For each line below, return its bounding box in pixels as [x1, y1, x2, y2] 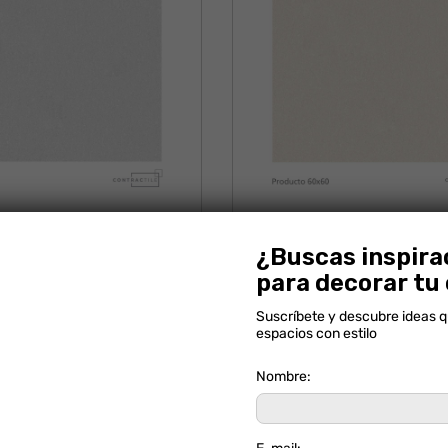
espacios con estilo [256, 325, 378, 342]
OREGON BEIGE [319, 222, 446, 245]
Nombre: [256, 368, 312, 385]
